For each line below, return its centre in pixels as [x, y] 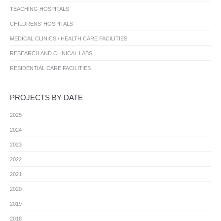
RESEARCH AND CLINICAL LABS [51, 53]
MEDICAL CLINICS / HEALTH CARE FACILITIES [69, 38]
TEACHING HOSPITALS [39, 9]
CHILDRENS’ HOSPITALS [41, 23]
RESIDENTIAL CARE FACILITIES [50, 68]
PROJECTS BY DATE [46, 97]
